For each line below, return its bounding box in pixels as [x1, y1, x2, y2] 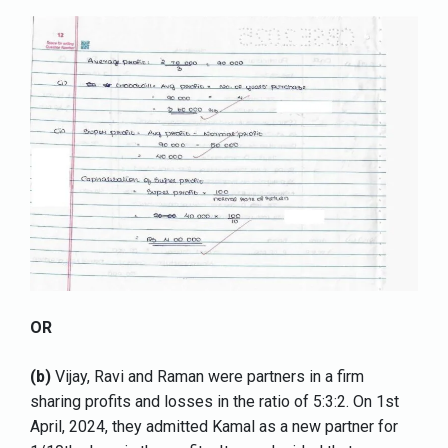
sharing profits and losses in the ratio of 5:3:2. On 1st [30, 392, 399, 412]
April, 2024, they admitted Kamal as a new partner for [30, 417, 398, 437]
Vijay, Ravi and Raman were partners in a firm [51, 367, 364, 387]
